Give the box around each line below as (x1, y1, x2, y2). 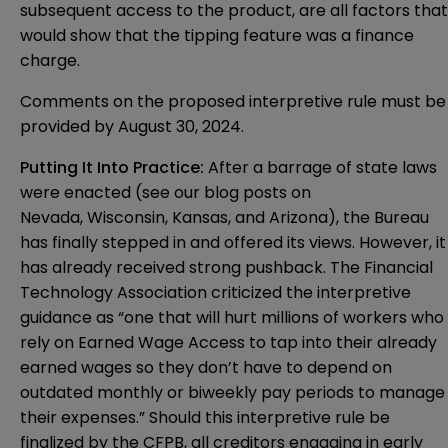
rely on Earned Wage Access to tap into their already (20, 331, 437, 355)
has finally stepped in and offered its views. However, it (20, 231, 446, 255)
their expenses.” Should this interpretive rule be (20, 406, 390, 430)
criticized (211, 281, 282, 305)
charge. (20, 49, 80, 73)
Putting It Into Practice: (20, 156, 204, 180)
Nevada (20, 206, 80, 230)
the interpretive (282, 281, 411, 305)
